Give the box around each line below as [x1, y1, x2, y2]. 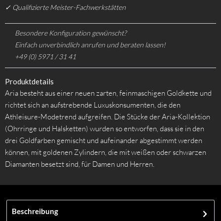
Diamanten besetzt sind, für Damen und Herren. [5, 159, 154, 169]
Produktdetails [5, 76, 54, 86]
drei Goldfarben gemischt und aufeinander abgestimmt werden [5, 135, 202, 145]
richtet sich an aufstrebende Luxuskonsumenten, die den [5, 100, 181, 110]
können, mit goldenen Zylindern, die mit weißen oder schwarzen [5, 147, 206, 157]
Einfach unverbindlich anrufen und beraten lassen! [15, 40, 166, 49]
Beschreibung [12, 206, 59, 216]
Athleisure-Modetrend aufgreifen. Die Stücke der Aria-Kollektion [5, 111, 210, 121]
